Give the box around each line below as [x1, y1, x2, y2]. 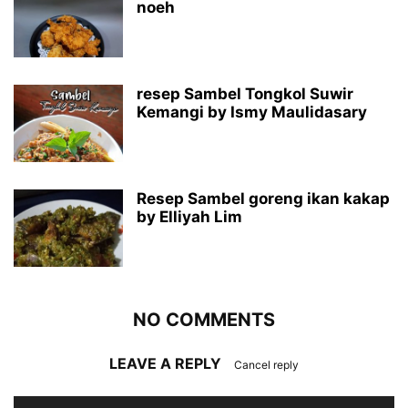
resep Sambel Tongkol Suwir [137, 84, 353, 103]
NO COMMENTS [133, 308, 275, 331]
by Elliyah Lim [137, 207, 242, 226]
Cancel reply [234, 357, 299, 372]
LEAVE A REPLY [109, 353, 225, 372]
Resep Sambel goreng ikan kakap [137, 189, 390, 208]
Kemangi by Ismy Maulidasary [137, 102, 367, 121]
